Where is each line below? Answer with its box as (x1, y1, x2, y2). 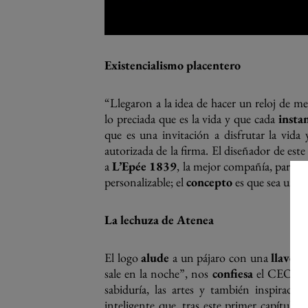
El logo (104, 250, 142, 265)
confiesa (212, 265, 253, 281)
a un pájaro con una (169, 250, 272, 265)
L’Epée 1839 (112, 158, 177, 174)
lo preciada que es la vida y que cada (104, 111, 278, 126)
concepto (186, 174, 232, 190)
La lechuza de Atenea (104, 212, 214, 228)
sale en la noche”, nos (104, 265, 212, 281)
